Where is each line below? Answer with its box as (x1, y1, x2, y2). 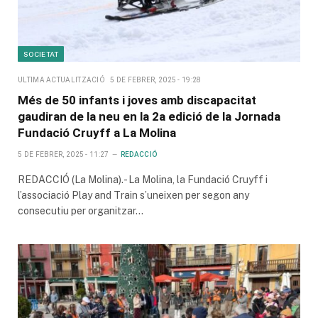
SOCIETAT (23, 49, 59, 58)
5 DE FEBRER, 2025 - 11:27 (18, 150, 109, 158)
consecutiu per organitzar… (18, 204, 143, 216)
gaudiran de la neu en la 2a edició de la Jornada (18, 109, 280, 124)
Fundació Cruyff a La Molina (18, 125, 176, 140)
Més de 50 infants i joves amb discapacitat (18, 92, 256, 107)
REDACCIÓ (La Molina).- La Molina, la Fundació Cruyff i (18, 173, 268, 185)
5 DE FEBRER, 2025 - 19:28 (110, 75, 202, 84)
